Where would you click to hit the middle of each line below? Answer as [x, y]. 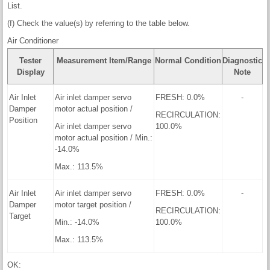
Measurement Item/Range [104, 60]
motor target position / [93, 204]
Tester [30, 60]
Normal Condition [188, 60]
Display [30, 72]
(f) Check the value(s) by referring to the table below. [99, 23]
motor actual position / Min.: [104, 137]
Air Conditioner [33, 40]
